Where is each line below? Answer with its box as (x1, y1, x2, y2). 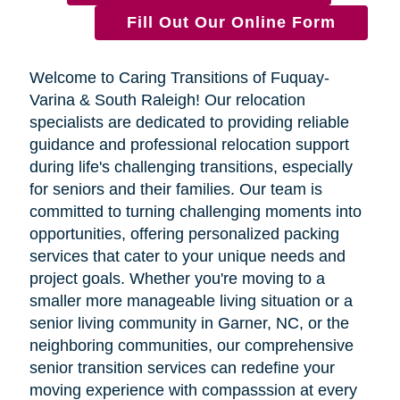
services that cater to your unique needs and (29, 246, 346, 265)
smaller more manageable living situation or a (29, 291, 353, 310)
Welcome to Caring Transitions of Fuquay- (29, 68, 329, 87)
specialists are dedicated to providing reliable (29, 112, 349, 131)
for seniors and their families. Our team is (29, 179, 322, 198)
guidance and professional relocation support (29, 135, 349, 154)
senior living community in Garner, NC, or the (29, 313, 349, 332)
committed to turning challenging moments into (29, 202, 362, 221)
